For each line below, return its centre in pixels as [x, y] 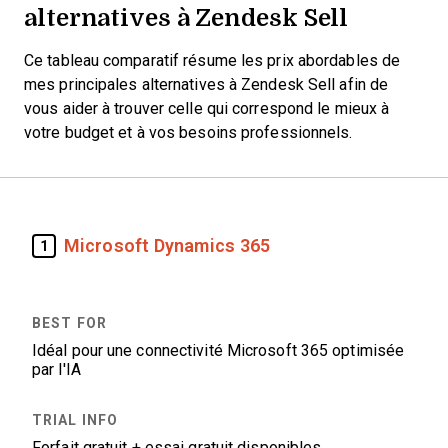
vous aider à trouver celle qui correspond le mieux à [207, 108]
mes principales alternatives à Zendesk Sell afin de [206, 84]
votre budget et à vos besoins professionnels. [188, 132]
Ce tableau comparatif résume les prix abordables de [212, 60]
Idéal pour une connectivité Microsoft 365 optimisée [218, 350]
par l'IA [56, 369]
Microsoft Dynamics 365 [167, 245]
